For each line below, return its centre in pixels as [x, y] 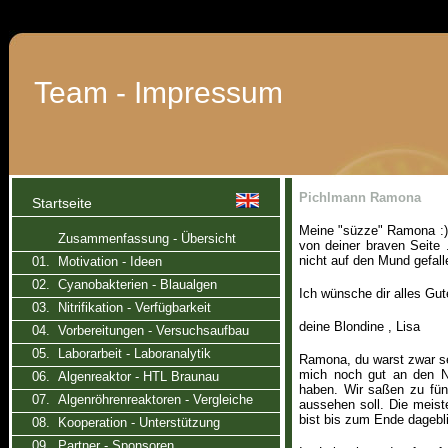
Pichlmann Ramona [360, 197]
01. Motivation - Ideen [97, 261]
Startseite [62, 203]
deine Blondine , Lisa [359, 326]
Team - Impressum [158, 92]
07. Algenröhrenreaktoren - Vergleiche [142, 399]
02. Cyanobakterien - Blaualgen [124, 284]
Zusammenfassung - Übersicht [147, 238]
